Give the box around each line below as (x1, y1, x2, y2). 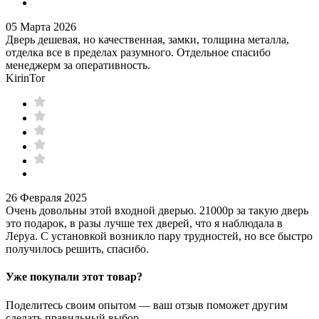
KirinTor (6, 71, 45, 84)
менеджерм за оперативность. (6, 58, 150, 71)
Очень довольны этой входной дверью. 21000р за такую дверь (6, 204, 308, 216)
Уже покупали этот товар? (6, 271, 142, 283)
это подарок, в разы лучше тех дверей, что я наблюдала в (6, 216, 283, 229)
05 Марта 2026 (6, 20, 76, 33)
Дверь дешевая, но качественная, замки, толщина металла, (6, 33, 289, 46)
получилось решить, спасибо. (6, 242, 149, 255)
